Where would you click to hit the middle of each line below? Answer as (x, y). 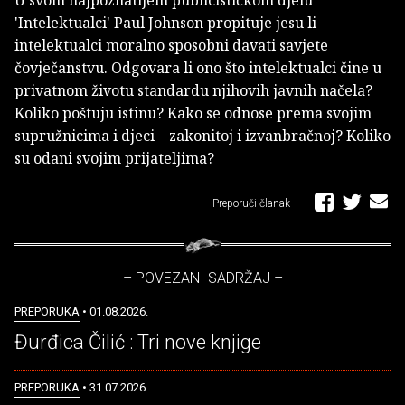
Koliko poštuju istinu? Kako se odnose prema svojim (193, 113)
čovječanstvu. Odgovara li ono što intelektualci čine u (198, 68)
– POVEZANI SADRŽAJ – (202, 278)
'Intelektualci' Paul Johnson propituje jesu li (165, 23)
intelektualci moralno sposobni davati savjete (171, 46)
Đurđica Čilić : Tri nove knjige (138, 343)
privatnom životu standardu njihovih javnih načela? (193, 91)
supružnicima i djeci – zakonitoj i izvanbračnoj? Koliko (202, 136)
